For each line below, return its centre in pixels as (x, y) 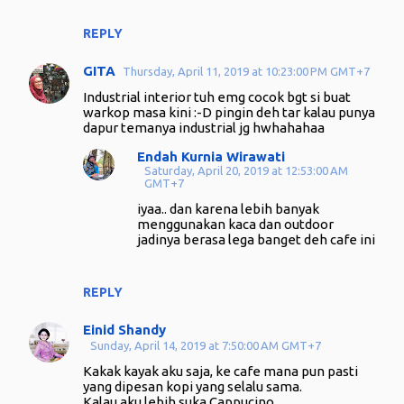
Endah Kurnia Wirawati (211, 156)
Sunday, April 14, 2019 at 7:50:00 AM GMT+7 (206, 345)
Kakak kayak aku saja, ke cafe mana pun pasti (220, 371)
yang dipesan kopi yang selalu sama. (193, 386)
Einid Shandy (124, 330)
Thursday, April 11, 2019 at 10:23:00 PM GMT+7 (246, 71)
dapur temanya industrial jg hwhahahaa (204, 128)
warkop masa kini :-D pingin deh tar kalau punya (229, 112)
